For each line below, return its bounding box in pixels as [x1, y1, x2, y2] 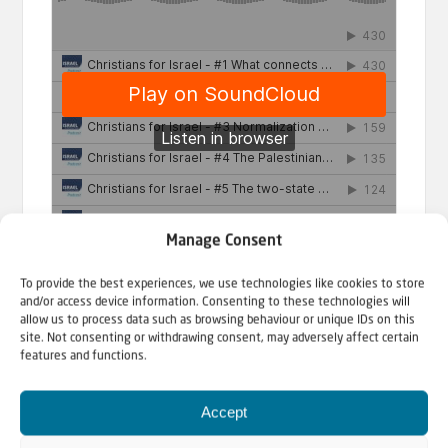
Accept [201, 403, 247, 421]
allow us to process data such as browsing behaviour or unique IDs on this [20, 314, 415, 326]
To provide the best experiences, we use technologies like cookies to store [20, 278, 425, 290]
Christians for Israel [51, 348, 139, 360]
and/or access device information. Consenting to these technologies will [20, 296, 410, 308]
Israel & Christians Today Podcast [148, 348, 303, 360]
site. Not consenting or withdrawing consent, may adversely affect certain [20, 332, 419, 344]
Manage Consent [166, 234, 282, 249]
